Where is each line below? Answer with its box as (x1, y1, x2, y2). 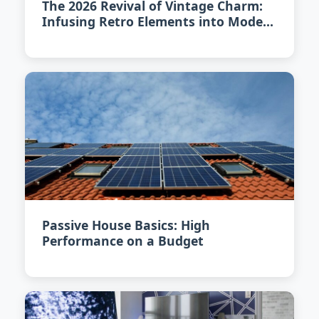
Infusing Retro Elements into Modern (42, 13, 277, 30)
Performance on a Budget (42, 232, 204, 249)
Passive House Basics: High (42, 216, 210, 234)
